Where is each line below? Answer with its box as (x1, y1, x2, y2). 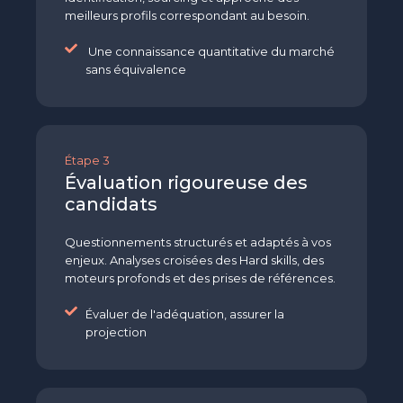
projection (85, 325, 149, 340)
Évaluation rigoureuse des (65, 172, 308, 194)
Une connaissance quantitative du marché (85, 44, 335, 59)
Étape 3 (65, 153, 110, 168)
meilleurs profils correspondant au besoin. (65, 8, 309, 23)
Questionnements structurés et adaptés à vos (65, 235, 331, 250)
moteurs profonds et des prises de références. (65, 271, 336, 286)
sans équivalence (85, 62, 186, 77)
